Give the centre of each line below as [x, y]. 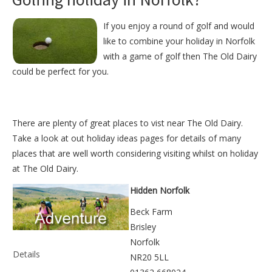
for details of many [202, 138]
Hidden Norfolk [160, 190]
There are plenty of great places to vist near [100, 123]
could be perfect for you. [60, 71]
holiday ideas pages [125, 138]
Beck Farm [151, 211]
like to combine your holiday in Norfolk [179, 41]
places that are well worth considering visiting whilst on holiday [135, 153]
